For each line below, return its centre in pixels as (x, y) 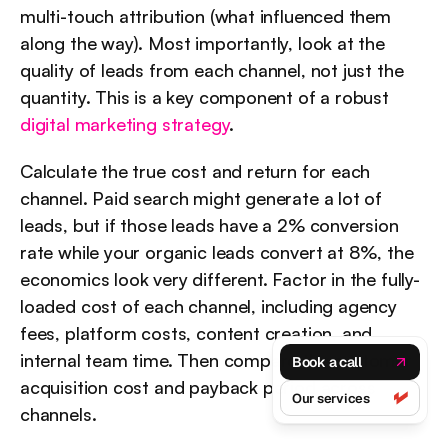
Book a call (327, 361)
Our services (331, 398)
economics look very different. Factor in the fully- (220, 279)
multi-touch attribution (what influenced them (205, 16)
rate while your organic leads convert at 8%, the (217, 252)
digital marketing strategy (125, 124)
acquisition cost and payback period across (198, 387)
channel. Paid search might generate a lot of (201, 198)
